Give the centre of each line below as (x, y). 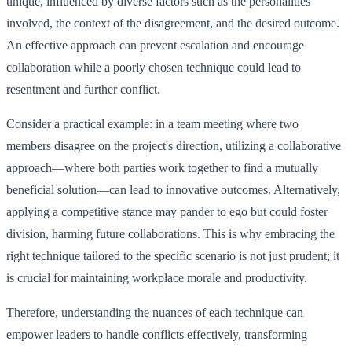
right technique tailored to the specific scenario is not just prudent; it (173, 255)
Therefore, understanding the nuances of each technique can (155, 312)
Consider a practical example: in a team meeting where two (152, 123)
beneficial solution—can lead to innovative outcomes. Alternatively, (173, 189)
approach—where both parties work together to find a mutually (162, 167)
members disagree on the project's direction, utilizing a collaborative (174, 145)
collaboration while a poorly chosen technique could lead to (154, 67)
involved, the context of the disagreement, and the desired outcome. (173, 23)
